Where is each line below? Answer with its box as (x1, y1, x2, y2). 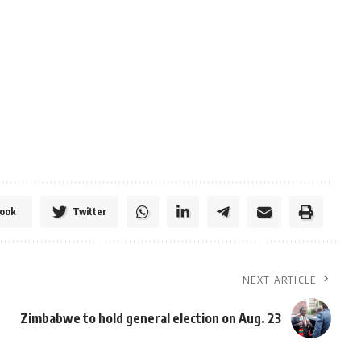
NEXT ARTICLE (243, 273, 317, 287)
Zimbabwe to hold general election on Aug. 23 (19, 309, 281, 326)
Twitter (72, 205, 106, 218)
